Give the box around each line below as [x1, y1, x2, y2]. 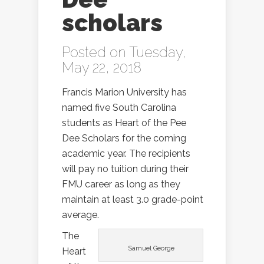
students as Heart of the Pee [62, 117, 186, 129]
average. [62, 209, 99, 221]
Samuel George [127, 245, 174, 253]
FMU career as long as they [62, 179, 180, 190]
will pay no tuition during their [62, 163, 189, 175]
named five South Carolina [62, 102, 176, 114]
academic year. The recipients [62, 148, 190, 160]
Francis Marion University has [62, 87, 187, 98]
